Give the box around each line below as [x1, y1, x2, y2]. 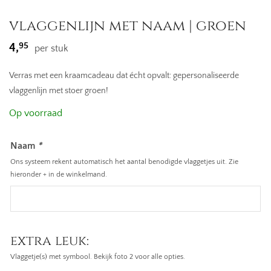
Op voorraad [9, 108, 62, 119]
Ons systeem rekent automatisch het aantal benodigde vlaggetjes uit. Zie [10, 158, 238, 166]
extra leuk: [10, 232, 89, 250]
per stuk [34, 43, 68, 54]
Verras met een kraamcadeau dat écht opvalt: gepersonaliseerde [9, 71, 239, 80]
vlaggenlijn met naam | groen [9, 16, 246, 36]
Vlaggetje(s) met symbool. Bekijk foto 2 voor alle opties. [10, 253, 185, 261]
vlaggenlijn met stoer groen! [9, 86, 108, 96]
